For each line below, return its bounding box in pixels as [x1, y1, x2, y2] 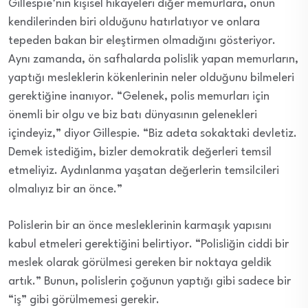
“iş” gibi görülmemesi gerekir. [8, 294, 159, 307]
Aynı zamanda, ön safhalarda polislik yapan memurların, [8, 54, 298, 66]
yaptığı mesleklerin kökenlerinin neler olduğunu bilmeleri [8, 72, 294, 85]
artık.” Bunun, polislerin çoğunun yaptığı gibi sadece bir [8, 276, 291, 288]
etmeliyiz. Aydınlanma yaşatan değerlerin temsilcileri [8, 165, 279, 177]
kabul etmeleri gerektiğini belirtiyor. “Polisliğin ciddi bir [8, 239, 289, 251]
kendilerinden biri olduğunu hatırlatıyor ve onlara [8, 16, 260, 29]
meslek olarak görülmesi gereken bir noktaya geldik [8, 257, 272, 269]
